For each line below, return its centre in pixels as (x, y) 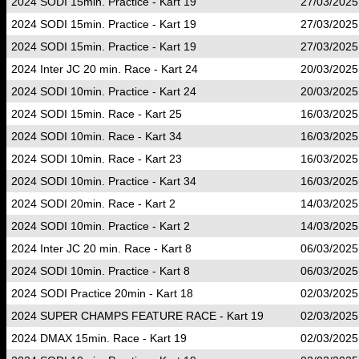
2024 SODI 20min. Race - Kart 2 (93, 204)
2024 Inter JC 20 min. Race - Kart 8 (101, 248)
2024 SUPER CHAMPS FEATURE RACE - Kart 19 (137, 316)
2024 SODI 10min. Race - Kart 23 (97, 159)
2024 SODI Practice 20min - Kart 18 (102, 293)
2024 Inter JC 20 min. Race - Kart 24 (105, 69)
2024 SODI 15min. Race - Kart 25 (97, 114)
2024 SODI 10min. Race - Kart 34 (97, 136)
